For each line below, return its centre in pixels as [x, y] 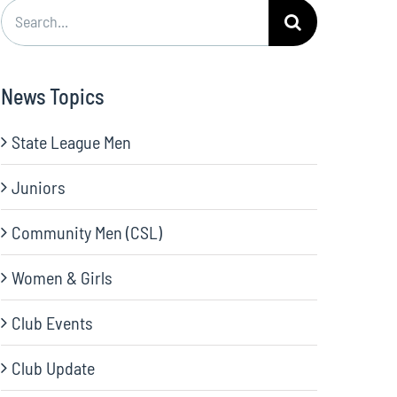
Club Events [53, 323]
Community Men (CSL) [87, 232]
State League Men [72, 142]
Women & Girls [62, 277]
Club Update [54, 368]
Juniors [39, 187]
